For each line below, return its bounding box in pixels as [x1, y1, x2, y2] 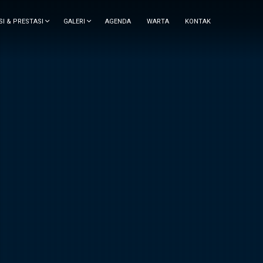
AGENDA [105, 18, 131, 25]
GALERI [63, 18, 87, 25]
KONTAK [185, 18, 211, 25]
